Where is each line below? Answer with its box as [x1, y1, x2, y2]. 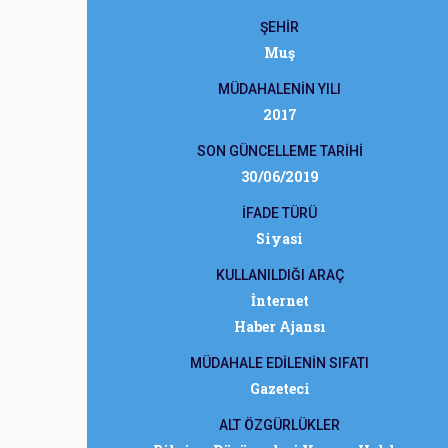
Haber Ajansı [233, 317, 326, 336]
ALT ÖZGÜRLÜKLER [219, 417, 340, 433]
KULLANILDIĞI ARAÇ [215, 267, 344, 283]
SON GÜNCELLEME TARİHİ [196, 143, 363, 159]
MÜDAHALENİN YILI [218, 81, 341, 97]
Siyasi [256, 229, 303, 248]
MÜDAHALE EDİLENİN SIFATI [190, 355, 369, 371]
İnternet [250, 291, 309, 310]
